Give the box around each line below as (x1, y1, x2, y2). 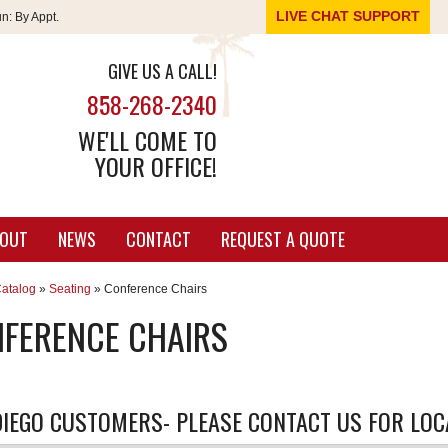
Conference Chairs (103, 282, 207, 296)
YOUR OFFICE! (95, 148, 218, 184)
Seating (48, 282, 91, 296)
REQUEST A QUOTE (220, 226, 345, 252)
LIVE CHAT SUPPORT (276, 8, 420, 24)
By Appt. (12, 10, 59, 24)
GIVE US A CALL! (108, 58, 218, 84)
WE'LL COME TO (78, 122, 218, 158)
